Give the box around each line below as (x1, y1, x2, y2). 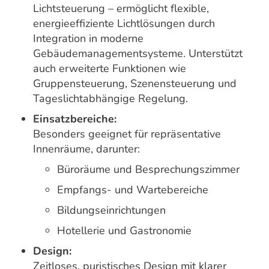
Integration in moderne (33, 31, 144, 46)
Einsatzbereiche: (33, 112, 116, 127)
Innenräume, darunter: (33, 142, 140, 157)
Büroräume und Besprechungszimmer (57, 162, 240, 177)
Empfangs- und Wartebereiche (57, 183, 208, 198)
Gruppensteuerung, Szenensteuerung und (33, 76, 237, 91)
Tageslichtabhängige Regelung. (33, 91, 188, 106)
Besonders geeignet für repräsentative (33, 127, 221, 142)
